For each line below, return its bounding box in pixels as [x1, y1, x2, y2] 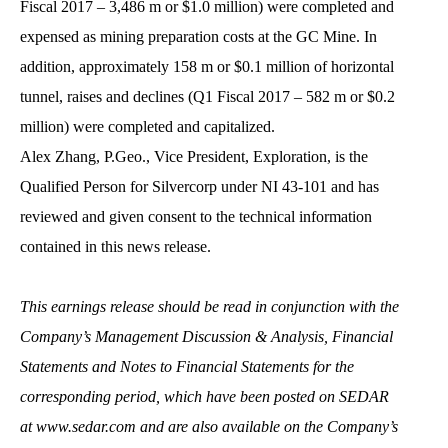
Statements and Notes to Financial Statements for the [20, 357, 354, 375]
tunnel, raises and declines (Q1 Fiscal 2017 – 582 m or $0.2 [20, 87, 395, 105]
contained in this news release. [20, 237, 211, 255]
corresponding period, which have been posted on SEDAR [20, 387, 389, 405]
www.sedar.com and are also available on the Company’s [36, 417, 398, 435]
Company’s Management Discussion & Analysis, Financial [20, 327, 393, 345]
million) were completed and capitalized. [20, 117, 279, 135]
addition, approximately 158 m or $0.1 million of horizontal [20, 57, 394, 75]
